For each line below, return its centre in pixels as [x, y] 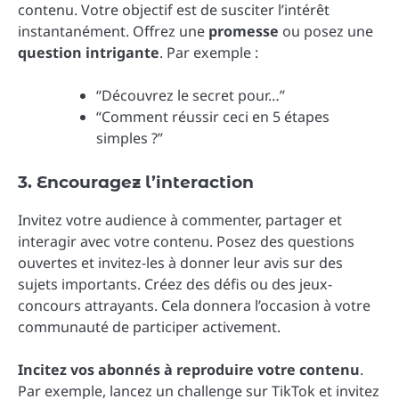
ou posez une [326, 32]
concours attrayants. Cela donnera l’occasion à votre [194, 306]
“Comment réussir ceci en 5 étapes [213, 117]
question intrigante [89, 53]
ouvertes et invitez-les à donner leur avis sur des [180, 263]
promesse [244, 32]
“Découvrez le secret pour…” [191, 96]
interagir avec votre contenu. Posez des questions [186, 242]
